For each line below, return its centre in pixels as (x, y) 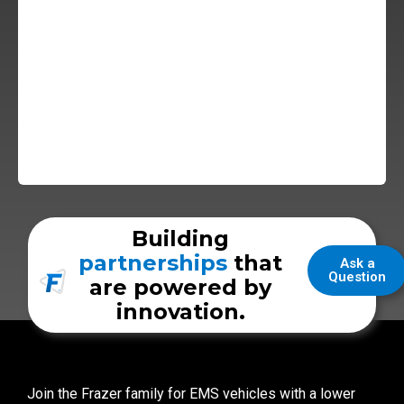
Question (358, 276)
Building (181, 238)
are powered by (181, 287)
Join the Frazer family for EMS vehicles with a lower (191, 393)
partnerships (153, 262)
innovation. (180, 311)
